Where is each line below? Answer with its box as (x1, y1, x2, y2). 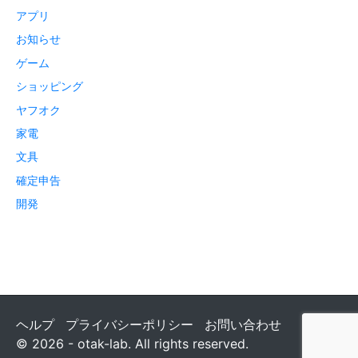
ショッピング (16, 79, 83, 93)
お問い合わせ (205, 316, 281, 333)
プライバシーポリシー (66, 316, 193, 333)
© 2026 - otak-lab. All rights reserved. (16, 336, 249, 352)
